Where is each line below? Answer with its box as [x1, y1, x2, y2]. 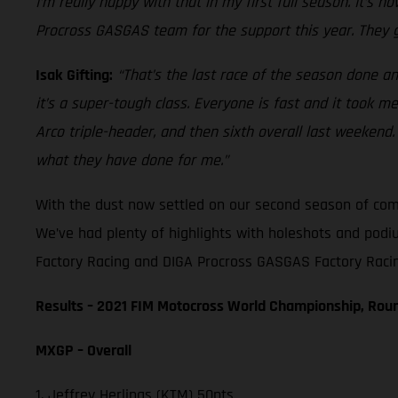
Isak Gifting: [36, 64, 113, 85]
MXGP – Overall [36, 339, 131, 361]
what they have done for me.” [36, 149, 228, 171]
